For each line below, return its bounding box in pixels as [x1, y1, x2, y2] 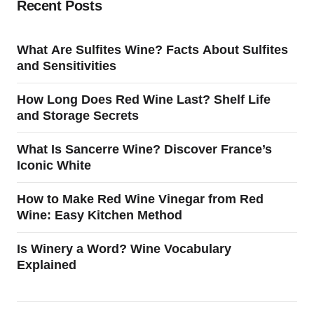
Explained [17, 258, 76, 272]
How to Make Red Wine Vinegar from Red [17, 192, 264, 206]
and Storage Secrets [17, 109, 139, 123]
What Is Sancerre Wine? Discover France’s [17, 142, 272, 156]
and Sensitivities [17, 59, 116, 73]
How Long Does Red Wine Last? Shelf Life [17, 93, 271, 107]
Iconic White [17, 158, 91, 172]
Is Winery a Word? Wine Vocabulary [17, 242, 231, 256]
